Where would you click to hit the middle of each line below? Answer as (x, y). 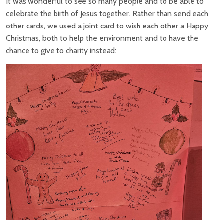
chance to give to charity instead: (61, 50)
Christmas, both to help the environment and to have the (102, 38)
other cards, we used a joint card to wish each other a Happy (107, 26)
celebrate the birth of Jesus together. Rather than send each (107, 13)
